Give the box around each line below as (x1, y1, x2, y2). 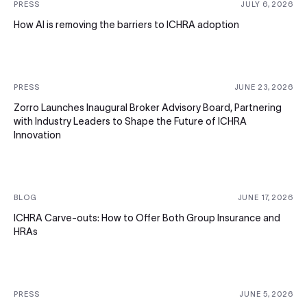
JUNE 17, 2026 (237, 193, 293, 201)
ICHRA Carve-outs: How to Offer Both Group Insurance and (14, 212, 280, 223)
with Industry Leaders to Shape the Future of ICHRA (14, 115, 247, 127)
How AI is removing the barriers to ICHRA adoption (14, 19, 239, 30)
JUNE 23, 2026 (234, 82, 293, 91)
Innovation (14, 129, 61, 140)
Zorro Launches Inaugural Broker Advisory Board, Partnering (14, 101, 282, 113)
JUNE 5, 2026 (239, 289, 293, 298)
